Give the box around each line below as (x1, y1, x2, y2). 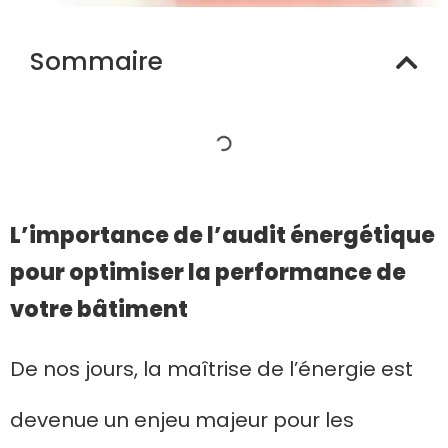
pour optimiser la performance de (10, 257, 406, 289)
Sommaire (30, 44, 163, 80)
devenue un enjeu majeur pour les (10, 406, 354, 435)
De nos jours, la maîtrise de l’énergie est (10, 355, 413, 384)
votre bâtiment (10, 294, 188, 326)
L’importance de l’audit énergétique (10, 220, 435, 252)
